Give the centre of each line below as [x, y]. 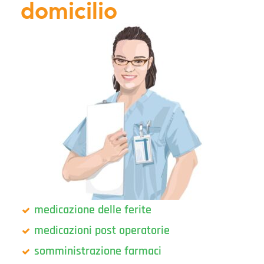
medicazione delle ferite [93, 210]
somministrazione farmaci [98, 251]
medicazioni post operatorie [102, 231]
